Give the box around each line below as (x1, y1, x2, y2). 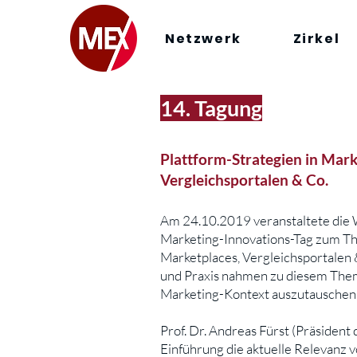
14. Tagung (160, 95, 262, 121)
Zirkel (292, 29, 340, 48)
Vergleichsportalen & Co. (160, 171, 328, 189)
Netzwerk (165, 29, 241, 48)
